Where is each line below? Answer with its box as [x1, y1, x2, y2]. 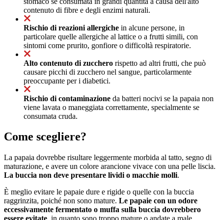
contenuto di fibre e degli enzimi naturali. [24, 5, 150, 14]
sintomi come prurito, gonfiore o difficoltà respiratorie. [24, 41, 191, 50]
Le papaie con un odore [119, 196, 197, 205]
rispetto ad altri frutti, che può [113, 58, 206, 67]
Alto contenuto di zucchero [24, 58, 113, 67]
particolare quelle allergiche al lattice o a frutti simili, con [24, 32, 198, 41]
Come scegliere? [4, 130, 86, 143]
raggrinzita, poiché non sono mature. [4, 196, 119, 205]
